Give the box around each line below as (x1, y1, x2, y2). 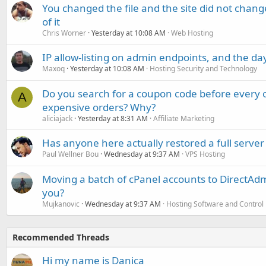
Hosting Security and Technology (150, 63, 257, 74)
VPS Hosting (185, 148, 225, 159)
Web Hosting (171, 27, 213, 38)
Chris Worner (42, 27, 86, 38)
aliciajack (42, 113, 72, 123)
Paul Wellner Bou (42, 148, 99, 159)
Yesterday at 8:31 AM (78, 113, 148, 123)
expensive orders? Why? (42, 100, 156, 114)
